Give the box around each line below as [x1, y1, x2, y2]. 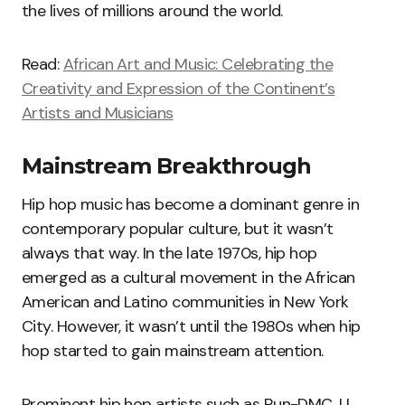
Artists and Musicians [22, 102, 174, 125]
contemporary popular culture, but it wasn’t [22, 218, 334, 240]
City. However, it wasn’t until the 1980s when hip [22, 316, 361, 338]
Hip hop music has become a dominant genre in [22, 193, 360, 216]
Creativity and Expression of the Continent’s [22, 78, 335, 100]
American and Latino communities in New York [22, 291, 349, 314]
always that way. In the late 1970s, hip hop [22, 242, 317, 265]
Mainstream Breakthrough [22, 153, 311, 180]
